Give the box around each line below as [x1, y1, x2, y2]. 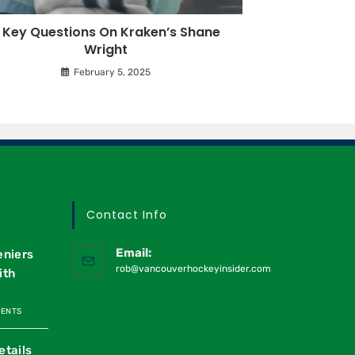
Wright [84, 40, 128, 59]
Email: [116, 246, 151, 261]
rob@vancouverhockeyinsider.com [116, 263, 271, 275]
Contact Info [86, 207, 167, 223]
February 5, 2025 [74, 66, 151, 78]
